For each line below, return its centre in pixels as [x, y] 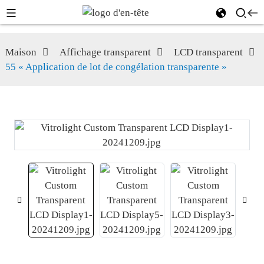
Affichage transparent [105, 52]
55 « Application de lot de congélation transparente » [116, 67]
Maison [21, 52]
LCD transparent [208, 52]
